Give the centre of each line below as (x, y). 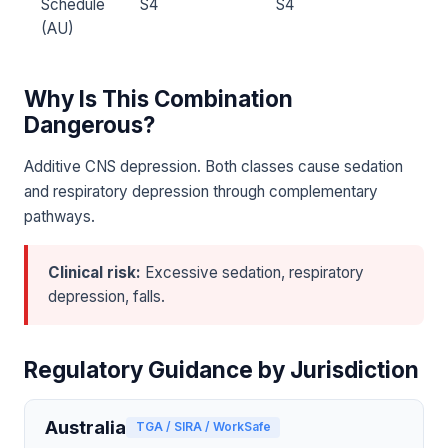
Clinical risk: (94, 273)
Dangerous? (89, 125)
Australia (85, 427)
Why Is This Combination (158, 99)
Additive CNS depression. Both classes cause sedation (213, 167)
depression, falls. (106, 297)
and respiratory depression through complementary (201, 192)
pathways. (59, 217)
